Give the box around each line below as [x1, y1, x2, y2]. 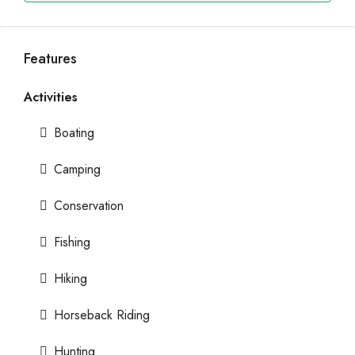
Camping [54, 160, 101, 178]
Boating [54, 124, 94, 142]
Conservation [54, 197, 124, 215]
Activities [24, 88, 78, 106]
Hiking [54, 269, 87, 288]
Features [24, 48, 77, 69]
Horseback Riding [54, 306, 150, 324]
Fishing [54, 233, 90, 251]
